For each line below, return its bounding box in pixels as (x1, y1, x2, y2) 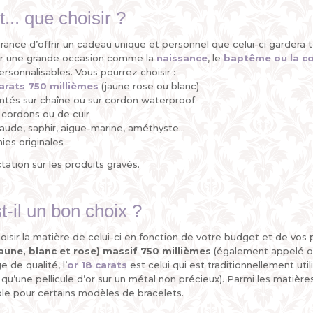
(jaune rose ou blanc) (99, 80, 199, 92)
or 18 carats (67, 259, 127, 270)
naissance (156, 52, 208, 64)
